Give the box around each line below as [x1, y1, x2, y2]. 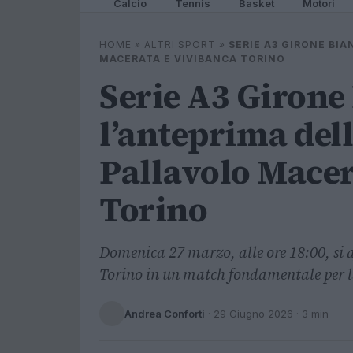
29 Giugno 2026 [214, 307, 293, 320]
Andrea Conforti [124, 307, 205, 320]
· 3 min [293, 307, 329, 320]
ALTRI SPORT [144, 39, 216, 50]
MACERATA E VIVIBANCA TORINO [99, 53, 285, 65]
